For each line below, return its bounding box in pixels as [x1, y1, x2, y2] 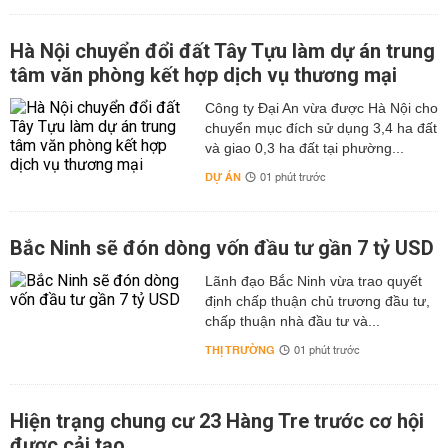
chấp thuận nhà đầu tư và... [204, 313, 380, 329]
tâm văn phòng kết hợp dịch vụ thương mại [10, 63, 397, 87]
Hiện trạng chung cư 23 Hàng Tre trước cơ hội [10, 409, 424, 433]
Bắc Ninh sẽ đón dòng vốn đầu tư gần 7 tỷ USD [10, 236, 434, 260]
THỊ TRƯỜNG [204, 340, 275, 361]
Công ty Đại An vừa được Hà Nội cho [204, 100, 438, 116]
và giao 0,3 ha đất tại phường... [204, 140, 404, 156]
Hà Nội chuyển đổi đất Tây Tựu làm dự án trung [10, 39, 435, 63]
